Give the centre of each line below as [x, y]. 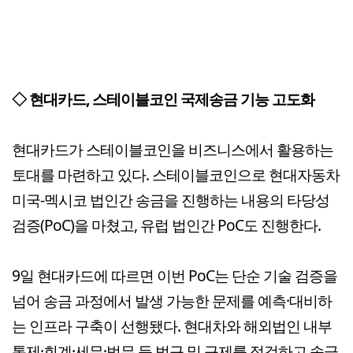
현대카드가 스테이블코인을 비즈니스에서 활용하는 [173, 149]
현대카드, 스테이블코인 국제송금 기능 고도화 [172, 98]
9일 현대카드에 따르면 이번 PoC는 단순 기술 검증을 [175, 275]
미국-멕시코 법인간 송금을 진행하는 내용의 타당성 [171, 199]
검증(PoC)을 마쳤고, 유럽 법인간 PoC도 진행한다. [166, 225]
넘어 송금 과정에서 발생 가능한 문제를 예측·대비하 [172, 300]
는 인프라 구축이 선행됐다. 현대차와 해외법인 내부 [172, 325]
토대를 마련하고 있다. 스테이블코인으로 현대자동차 [176, 174]
